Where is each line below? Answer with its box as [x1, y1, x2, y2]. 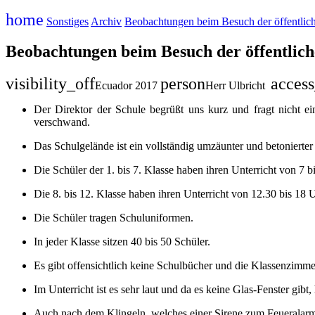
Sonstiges [46, 15, 89, 27]
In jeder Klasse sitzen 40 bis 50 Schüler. [34, 235, 210, 247]
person [160, 74, 205, 93]
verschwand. [34, 115, 90, 128]
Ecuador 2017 [95, 79, 157, 91]
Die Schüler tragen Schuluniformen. [34, 211, 193, 224]
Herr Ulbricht [205, 79, 265, 91]
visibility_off [6, 74, 95, 93]
